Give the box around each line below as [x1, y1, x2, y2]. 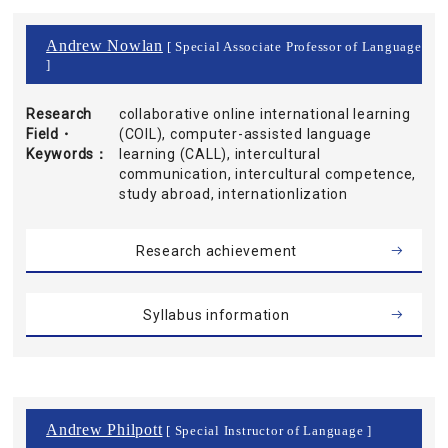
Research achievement [135, 243, 298, 259]
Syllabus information [143, 307, 290, 323]
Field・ [26, 126, 74, 142]
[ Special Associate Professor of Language [162, 40, 422, 54]
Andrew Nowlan [46, 37, 163, 54]
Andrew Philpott [46, 421, 163, 438]
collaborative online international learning [118, 106, 411, 122]
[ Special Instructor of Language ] [162, 424, 372, 438]
